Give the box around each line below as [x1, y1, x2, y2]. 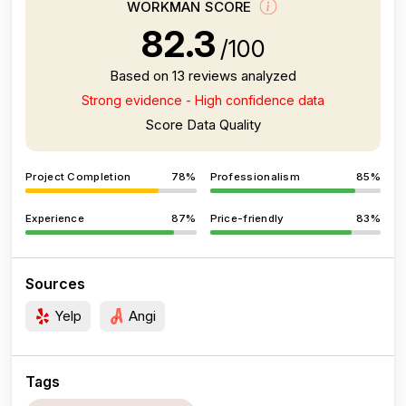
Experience [25, 212, 84, 225]
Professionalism [209, 170, 300, 183]
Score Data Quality [145, 116, 261, 133]
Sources [25, 275, 85, 293]
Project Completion [25, 170, 131, 183]
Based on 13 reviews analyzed [110, 67, 296, 84]
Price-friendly [209, 212, 285, 225]
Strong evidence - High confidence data [82, 92, 324, 108]
